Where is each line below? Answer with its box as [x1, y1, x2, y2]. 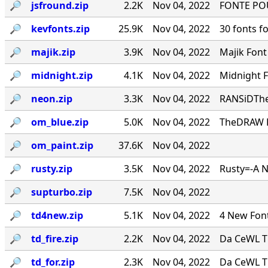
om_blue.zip [31, 115, 89, 129]
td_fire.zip [31, 232, 78, 246]
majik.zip [31, 45, 75, 59]
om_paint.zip [31, 139, 93, 153]
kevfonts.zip [31, 22, 90, 36]
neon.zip [31, 92, 72, 106]
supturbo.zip [31, 185, 92, 199]
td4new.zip [31, 209, 83, 223]
